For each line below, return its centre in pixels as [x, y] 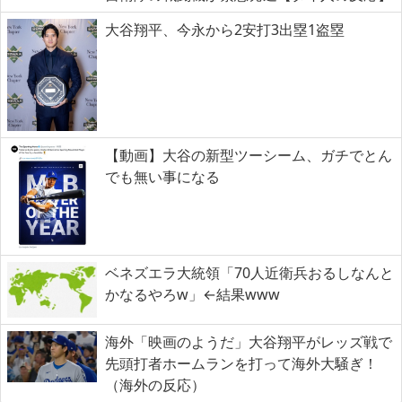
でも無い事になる [162, 177]
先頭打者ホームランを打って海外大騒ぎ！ [241, 364]
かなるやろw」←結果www [192, 294]
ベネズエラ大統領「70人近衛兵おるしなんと [249, 272]
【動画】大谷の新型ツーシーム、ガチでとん [249, 156]
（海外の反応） [155, 385]
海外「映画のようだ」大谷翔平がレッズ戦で [249, 342]
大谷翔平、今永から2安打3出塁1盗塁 [225, 30]
